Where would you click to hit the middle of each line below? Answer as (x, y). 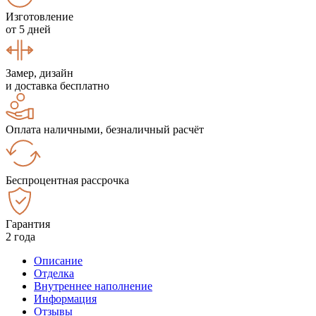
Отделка (54, 273)
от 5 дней (28, 29)
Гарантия (28, 224)
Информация (65, 298)
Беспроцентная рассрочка (67, 180)
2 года (20, 236)
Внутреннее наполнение (93, 286)
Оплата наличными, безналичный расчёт (105, 129)
